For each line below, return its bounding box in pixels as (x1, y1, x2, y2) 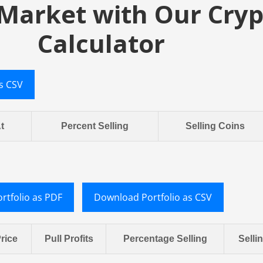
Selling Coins (185, 121, 245, 131)
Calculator (37, 26, 165, 60)
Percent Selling (61, 121, 129, 131)
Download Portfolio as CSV (94, 191, 212, 204)
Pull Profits (44, 234, 93, 244)
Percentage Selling (123, 234, 207, 244)
